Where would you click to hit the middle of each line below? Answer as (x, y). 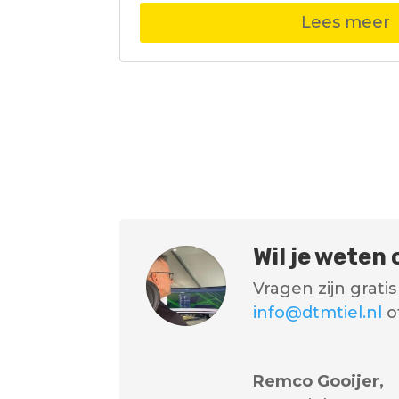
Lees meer (346, 23)
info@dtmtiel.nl (318, 312)
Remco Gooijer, (319, 381)
